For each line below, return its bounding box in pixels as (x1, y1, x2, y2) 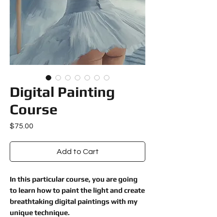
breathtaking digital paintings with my (10, 197, 138, 205)
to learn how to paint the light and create (10, 186, 145, 194)
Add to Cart (56, 148, 99, 155)
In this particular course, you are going (10, 175, 138, 183)
